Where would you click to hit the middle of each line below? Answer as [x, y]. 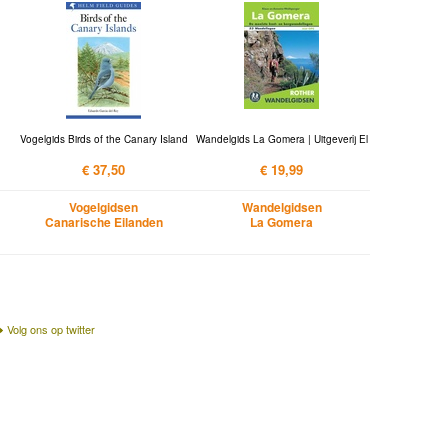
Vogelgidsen [104, 207]
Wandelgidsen [281, 207]
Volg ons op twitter [50, 328]
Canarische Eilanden [103, 222]
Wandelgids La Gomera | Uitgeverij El [281, 138]
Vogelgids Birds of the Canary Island [103, 138]
